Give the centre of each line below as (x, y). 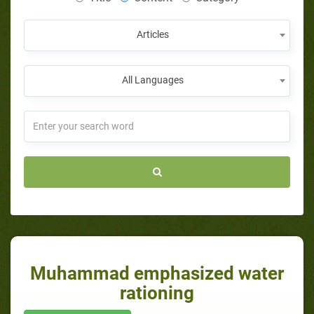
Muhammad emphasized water (157, 273)
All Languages (153, 80)
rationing (157, 293)
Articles (153, 34)
